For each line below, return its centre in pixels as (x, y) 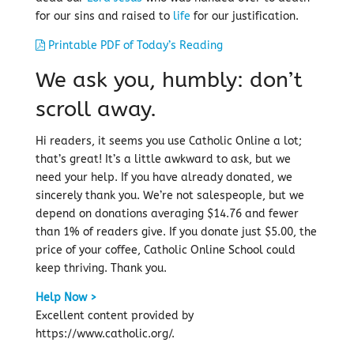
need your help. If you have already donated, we (164, 177)
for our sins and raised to (104, 16)
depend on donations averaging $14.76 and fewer (167, 214)
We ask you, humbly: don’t (169, 80)
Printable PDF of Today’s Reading (134, 45)
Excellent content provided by (114, 316)
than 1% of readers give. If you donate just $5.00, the (176, 232)
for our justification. (244, 16)
